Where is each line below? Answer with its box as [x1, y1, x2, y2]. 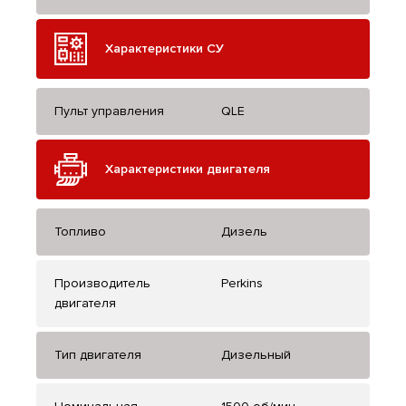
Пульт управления [54, 103, 164, 120]
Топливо [54, 224, 106, 240]
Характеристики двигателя [105, 161, 270, 178]
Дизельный [221, 347, 291, 363]
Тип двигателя [54, 347, 141, 363]
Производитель [54, 275, 150, 292]
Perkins [221, 275, 263, 292]
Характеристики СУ [105, 41, 225, 57]
